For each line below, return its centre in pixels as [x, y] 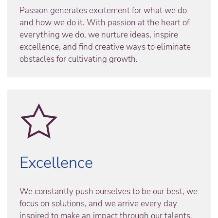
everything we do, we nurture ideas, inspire [99, 35]
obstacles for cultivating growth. [79, 59]
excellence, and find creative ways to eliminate [105, 47]
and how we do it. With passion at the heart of [104, 23]
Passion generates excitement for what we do [103, 11]
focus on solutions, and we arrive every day [98, 204]
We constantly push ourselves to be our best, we [109, 192]
